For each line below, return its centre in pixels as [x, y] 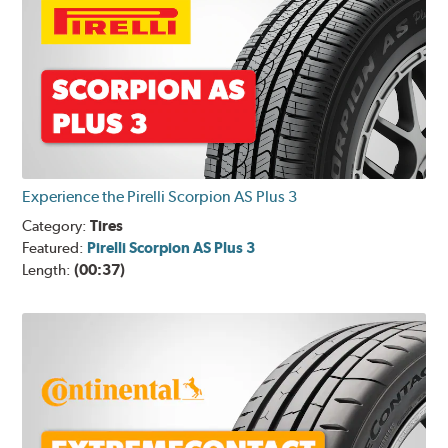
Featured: [55, 248]
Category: [56, 226]
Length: [48, 270]
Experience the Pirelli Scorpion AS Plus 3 [160, 197]
